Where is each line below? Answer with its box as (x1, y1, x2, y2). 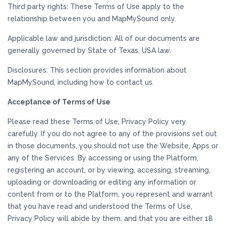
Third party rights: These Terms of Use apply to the (8, 3, 184, 11)
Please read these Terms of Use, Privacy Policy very (8, 118, 186, 126)
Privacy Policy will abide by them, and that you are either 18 (8, 214, 213, 222)
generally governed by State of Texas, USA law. (8, 46, 171, 54)
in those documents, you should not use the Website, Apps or (8, 142, 218, 150)
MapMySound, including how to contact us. (8, 78, 154, 86)
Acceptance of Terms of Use (8, 98, 110, 106)
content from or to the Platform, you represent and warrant (8, 190, 213, 198)
